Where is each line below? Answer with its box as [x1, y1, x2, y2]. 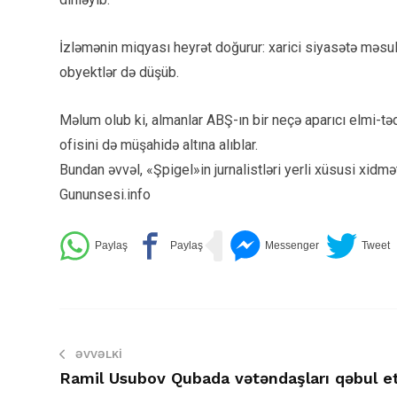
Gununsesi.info [59, 185, 151, 203]
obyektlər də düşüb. [59, 63, 179, 81]
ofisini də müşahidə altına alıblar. [59, 136, 258, 153]
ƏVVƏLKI [75, 347, 122, 361]
